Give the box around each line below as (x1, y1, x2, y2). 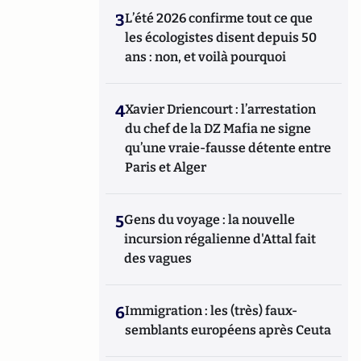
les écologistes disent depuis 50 (125, 30, 317, 45)
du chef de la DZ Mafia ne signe (125, 121, 312, 136)
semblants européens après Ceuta (125, 322, 332, 338)
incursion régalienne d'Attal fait (124, 231, 317, 247)
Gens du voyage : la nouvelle (124, 212, 296, 227)
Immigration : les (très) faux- (125, 303, 298, 318)
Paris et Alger (125, 160, 207, 175)
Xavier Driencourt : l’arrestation (125, 102, 317, 117)
